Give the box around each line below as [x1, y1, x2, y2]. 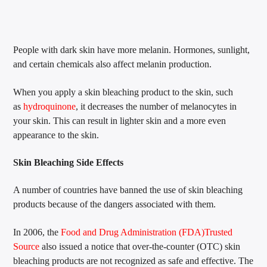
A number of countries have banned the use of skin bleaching [13, 185, 243, 195]
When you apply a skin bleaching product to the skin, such [13, 86, 234, 97]
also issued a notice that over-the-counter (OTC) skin [39, 241, 241, 252]
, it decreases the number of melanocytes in [76, 101, 237, 111]
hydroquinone [23, 101, 76, 111]
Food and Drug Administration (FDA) [61, 226, 205, 237]
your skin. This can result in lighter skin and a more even [13, 115, 226, 126]
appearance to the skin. [13, 129, 100, 140]
